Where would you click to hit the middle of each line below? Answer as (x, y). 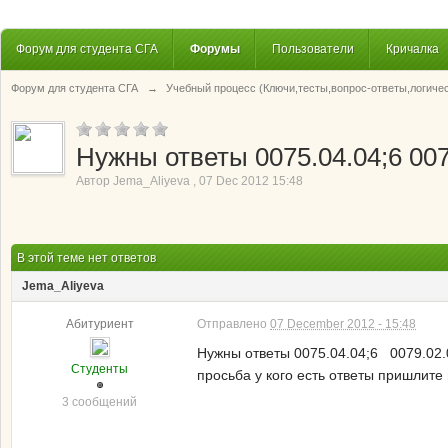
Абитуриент (99, 324)
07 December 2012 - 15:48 (343, 324)
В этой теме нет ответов (86, 258)
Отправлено (233, 324)
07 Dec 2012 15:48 (251, 181)
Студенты (99, 369)
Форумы (215, 48)
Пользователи (313, 48)
